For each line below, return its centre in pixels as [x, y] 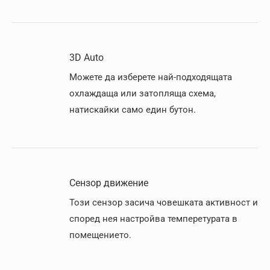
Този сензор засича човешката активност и [164, 202]
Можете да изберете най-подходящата [151, 77]
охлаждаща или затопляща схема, [143, 93]
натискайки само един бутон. [133, 110]
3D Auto [86, 58]
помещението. [100, 235]
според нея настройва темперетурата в [153, 219]
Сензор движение [109, 183]
